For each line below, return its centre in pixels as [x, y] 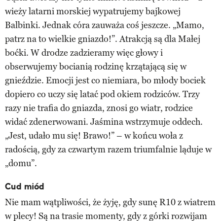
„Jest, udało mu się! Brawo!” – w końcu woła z [94, 135]
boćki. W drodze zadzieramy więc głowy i [84, 53]
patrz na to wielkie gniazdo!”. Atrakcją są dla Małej [103, 39]
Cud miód [24, 186]
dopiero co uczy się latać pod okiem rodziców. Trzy [102, 94]
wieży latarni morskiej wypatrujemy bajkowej [93, 11]
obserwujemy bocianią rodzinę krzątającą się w [96, 66]
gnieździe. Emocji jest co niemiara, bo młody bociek [105, 80]
